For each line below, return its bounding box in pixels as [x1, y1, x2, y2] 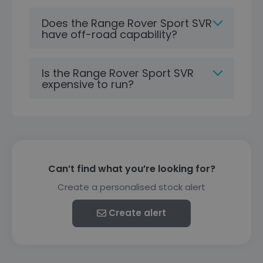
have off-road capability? [42, 27, 177, 42]
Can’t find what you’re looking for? [48, 162, 215, 176]
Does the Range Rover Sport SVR [42, 16, 212, 31]
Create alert [109, 207, 166, 219]
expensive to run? [42, 77, 134, 92]
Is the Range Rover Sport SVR [42, 66, 194, 80]
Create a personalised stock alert [58, 181, 205, 193]
